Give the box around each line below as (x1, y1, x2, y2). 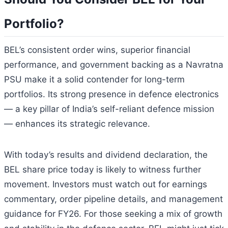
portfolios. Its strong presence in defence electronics (4, 89, 219, 99)
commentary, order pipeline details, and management (4, 193, 223, 204)
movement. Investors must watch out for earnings (4, 179, 207, 189)
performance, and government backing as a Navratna (4, 59, 223, 70)
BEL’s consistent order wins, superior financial (4, 44, 190, 55)
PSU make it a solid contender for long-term (4, 74, 185, 84)
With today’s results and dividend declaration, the (4, 149, 208, 160)
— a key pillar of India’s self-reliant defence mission (4, 103, 214, 114)
